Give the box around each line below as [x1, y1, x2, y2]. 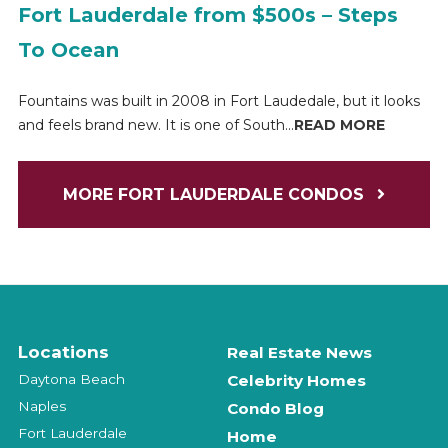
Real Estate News [227, 343, 373, 363]
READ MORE [293, 115, 385, 134]
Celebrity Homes [227, 371, 367, 391]
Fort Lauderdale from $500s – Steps [17, 2, 398, 27]
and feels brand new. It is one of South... [17, 115, 294, 134]
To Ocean [17, 37, 119, 62]
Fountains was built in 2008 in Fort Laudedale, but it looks [17, 91, 420, 110]
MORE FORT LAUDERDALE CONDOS [63, 184, 369, 204]
